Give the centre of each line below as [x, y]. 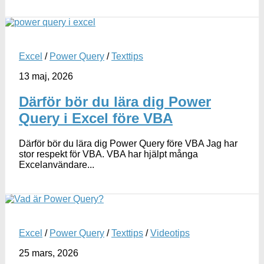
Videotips [170, 233]
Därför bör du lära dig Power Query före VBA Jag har [128, 143]
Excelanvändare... [57, 164]
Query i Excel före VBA [96, 118]
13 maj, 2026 [46, 77]
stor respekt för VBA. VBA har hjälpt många [108, 154]
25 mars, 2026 [49, 253]
